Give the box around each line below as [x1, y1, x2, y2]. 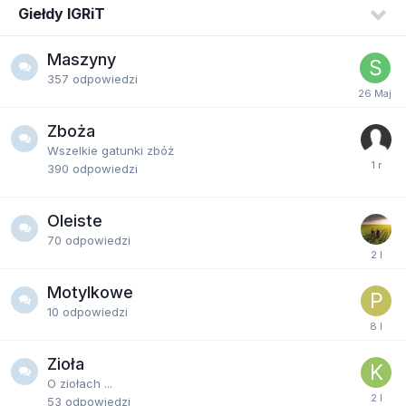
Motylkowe [47, 283, 133, 302]
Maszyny [47, 50, 116, 69]
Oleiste [47, 211, 102, 230]
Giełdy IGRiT [18, 5, 105, 23]
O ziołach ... [47, 376, 112, 391]
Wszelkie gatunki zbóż [47, 143, 174, 158]
